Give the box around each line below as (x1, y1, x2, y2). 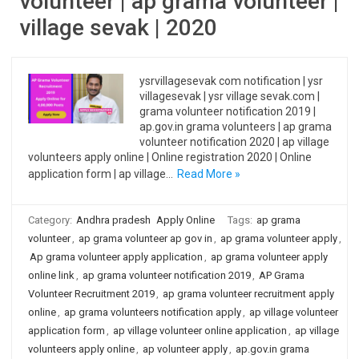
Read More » (177, 167, 240, 180)
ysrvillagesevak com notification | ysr (139, 75, 324, 87)
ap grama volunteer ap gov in (79, 232, 212, 244)
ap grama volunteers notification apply (64, 306, 241, 318)
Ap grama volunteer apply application (30, 251, 203, 263)
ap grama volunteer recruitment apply (163, 288, 334, 300)
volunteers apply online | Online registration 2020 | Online (28, 151, 312, 163)
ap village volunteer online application (113, 325, 287, 337)
